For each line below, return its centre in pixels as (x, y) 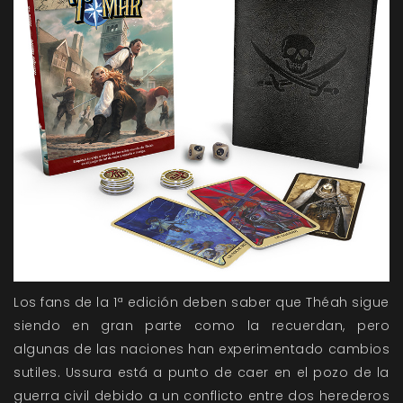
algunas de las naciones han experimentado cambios (201, 349)
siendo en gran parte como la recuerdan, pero (201, 326)
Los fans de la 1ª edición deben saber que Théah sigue (201, 303)
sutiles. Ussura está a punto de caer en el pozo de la (201, 373)
